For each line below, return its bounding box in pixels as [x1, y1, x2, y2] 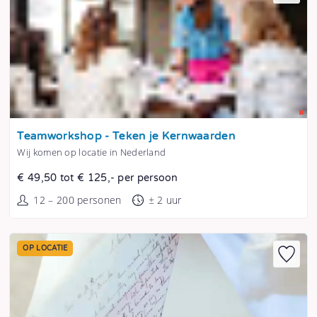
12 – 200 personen [33, 193, 122, 207]
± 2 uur [148, 193, 182, 207]
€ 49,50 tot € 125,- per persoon [17, 172, 178, 185]
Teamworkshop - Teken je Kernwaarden [17, 129, 236, 144]
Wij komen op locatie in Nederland [17, 146, 166, 159]
